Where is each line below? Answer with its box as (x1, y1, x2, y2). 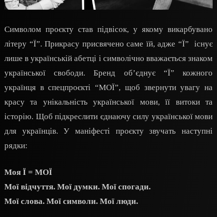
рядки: (4, 140, 28, 150)
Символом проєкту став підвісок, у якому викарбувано (4, 24, 213, 34)
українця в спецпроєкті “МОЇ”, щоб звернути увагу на (4, 82, 213, 92)
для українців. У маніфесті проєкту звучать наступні (4, 126, 213, 136)
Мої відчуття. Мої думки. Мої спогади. (4, 182, 151, 192)
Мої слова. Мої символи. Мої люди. (4, 197, 138, 206)
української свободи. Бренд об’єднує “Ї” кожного (4, 68, 213, 77)
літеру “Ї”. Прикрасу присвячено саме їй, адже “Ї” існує (4, 39, 213, 48)
